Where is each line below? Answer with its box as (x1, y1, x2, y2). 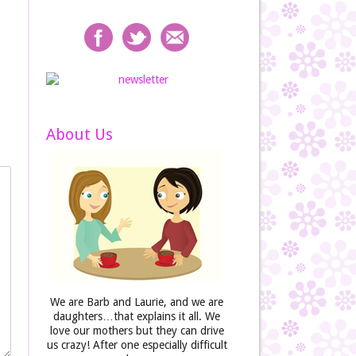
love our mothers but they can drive (49, 324, 224, 337)
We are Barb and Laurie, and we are (50, 296, 224, 308)
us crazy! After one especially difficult (46, 339, 227, 351)
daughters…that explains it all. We (53, 310, 221, 323)
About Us (45, 125, 113, 144)
